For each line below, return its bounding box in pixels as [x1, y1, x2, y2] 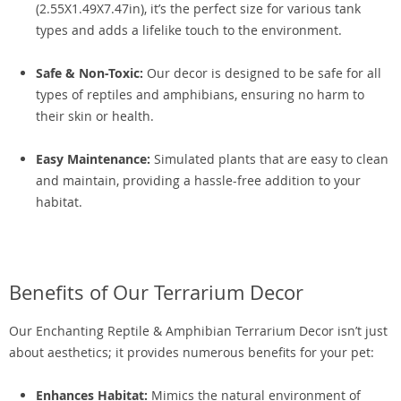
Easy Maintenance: [36, 150, 150, 167]
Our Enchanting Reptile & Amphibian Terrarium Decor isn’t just [9, 322, 388, 339]
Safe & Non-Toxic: [36, 64, 143, 81]
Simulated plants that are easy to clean [150, 150, 388, 167]
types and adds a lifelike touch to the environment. [36, 21, 342, 38]
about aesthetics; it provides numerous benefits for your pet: [9, 344, 374, 361]
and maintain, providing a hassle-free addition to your [36, 172, 361, 189]
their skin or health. [36, 107, 154, 124]
